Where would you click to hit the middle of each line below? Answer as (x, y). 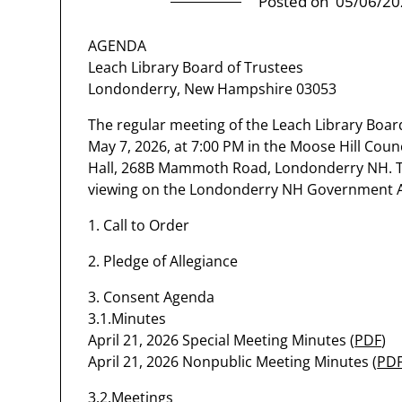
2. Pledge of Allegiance (163, 261)
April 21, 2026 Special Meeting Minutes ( (222, 340)
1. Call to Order (139, 225)
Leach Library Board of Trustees (196, 67)
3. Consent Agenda (152, 297)
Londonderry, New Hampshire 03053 (213, 89)
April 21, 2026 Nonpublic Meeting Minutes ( (233, 362)
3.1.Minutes (127, 319)
